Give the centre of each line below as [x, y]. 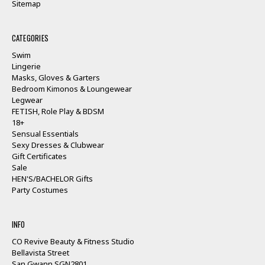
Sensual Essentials [45, 133]
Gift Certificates [39, 156]
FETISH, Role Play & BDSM [58, 111]
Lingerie [26, 66]
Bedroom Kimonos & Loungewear [72, 88]
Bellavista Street [40, 252]
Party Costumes [40, 190]
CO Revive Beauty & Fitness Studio [73, 241]
